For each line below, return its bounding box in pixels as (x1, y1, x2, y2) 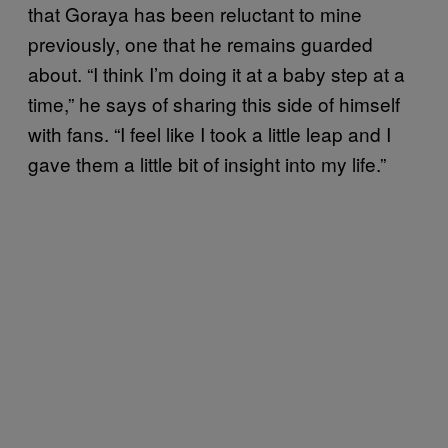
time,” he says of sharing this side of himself (28, 89, 400, 117)
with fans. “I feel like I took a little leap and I (28, 119, 391, 147)
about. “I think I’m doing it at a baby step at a (28, 59, 405, 87)
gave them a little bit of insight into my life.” (28, 149, 386, 177)
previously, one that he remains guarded (28, 29, 373, 57)
